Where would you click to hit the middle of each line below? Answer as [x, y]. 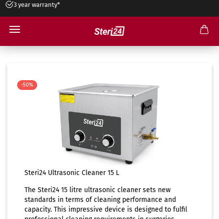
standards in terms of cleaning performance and [100, 200]
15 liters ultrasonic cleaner [109, 39]
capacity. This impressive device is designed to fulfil [106, 209]
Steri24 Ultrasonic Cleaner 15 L [72, 173]
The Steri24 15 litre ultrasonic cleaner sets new [98, 190]
